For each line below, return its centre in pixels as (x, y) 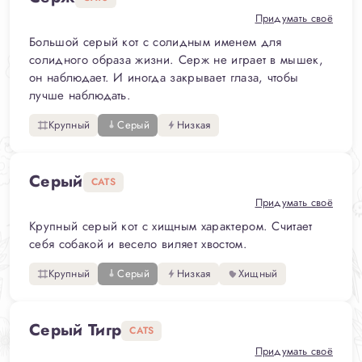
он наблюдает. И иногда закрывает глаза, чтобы (164, 78)
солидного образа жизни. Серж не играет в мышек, (177, 60)
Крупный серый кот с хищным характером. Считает (171, 226)
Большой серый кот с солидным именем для (156, 42)
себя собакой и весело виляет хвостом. (138, 244)
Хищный (258, 274)
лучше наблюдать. (80, 95)
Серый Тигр (76, 330)
